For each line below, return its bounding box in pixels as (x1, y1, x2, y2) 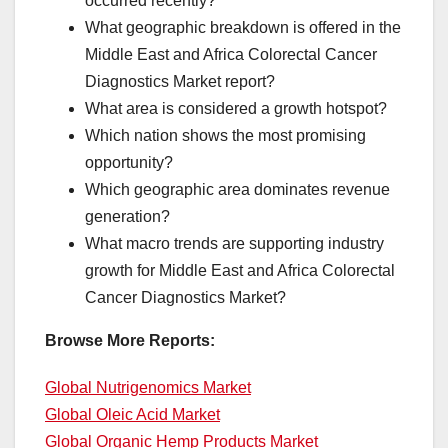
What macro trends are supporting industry (85, 235, 384, 253)
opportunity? (85, 154, 173, 172)
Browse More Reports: (45, 332, 215, 350)
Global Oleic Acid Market (45, 406, 220, 424)
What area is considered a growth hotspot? (85, 100, 387, 118)
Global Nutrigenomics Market (45, 379, 251, 397)
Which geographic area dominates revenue (85, 181, 390, 199)
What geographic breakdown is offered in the (85, 19, 401, 37)
